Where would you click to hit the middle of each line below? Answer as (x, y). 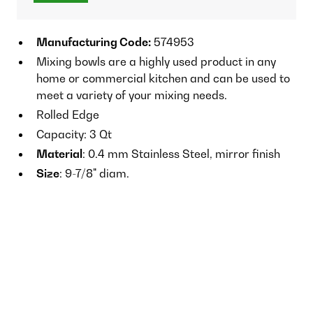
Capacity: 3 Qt (74, 134)
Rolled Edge (68, 114)
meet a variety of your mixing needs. (132, 95)
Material (59, 153)
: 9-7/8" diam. (94, 173)
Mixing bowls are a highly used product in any (156, 61)
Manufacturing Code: (94, 42)
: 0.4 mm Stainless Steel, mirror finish (181, 153)
